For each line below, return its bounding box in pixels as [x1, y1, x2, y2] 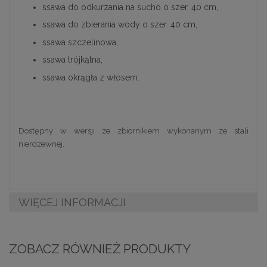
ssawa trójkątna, [42, 55, 103, 65]
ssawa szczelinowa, [42, 37, 118, 47]
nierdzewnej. [18, 139, 64, 149]
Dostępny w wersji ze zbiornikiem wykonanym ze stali [18, 126, 249, 136]
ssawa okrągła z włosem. [42, 72, 139, 82]
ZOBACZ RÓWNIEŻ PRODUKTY [9, 241, 191, 256]
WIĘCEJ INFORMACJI [18, 195, 126, 209]
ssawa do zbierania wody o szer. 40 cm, [42, 20, 197, 30]
